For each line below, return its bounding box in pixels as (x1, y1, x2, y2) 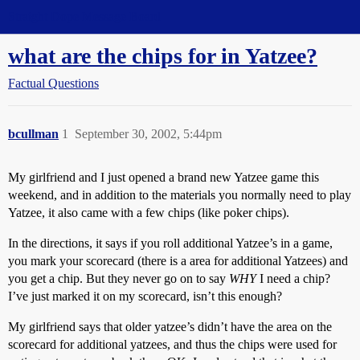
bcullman (8, 127, 59, 141)
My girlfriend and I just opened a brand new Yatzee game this (8, 170, 319, 184)
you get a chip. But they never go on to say (8, 272, 229, 285)
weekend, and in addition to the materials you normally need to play (8, 188, 351, 202)
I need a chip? (256, 272, 330, 285)
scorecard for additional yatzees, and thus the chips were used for (8, 337, 337, 351)
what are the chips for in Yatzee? (8, 43, 317, 68)
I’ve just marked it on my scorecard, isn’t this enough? (8, 289, 282, 303)
